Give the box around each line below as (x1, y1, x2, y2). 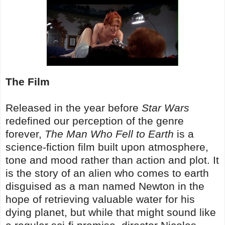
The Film (6, 75, 50, 87)
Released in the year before (6, 101, 142, 114)
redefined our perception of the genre (6, 115, 184, 127)
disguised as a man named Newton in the (6, 180, 204, 192)
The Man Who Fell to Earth (45, 128, 174, 140)
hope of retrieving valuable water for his (6, 193, 195, 205)
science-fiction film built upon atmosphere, (6, 141, 208, 153)
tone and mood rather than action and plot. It (6, 154, 219, 166)
